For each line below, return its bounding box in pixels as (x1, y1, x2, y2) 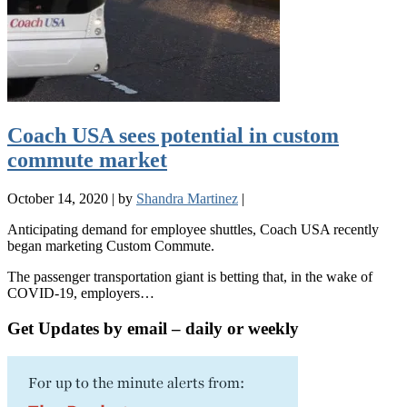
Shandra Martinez (136, 191, 238, 207)
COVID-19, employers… (7, 285, 154, 302)
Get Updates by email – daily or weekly (7, 318, 299, 338)
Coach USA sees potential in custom (7, 124, 339, 148)
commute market (7, 148, 167, 173)
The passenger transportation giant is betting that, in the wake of (7, 269, 372, 285)
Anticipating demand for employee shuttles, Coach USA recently (7, 222, 379, 238)
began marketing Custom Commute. (7, 238, 214, 254)
